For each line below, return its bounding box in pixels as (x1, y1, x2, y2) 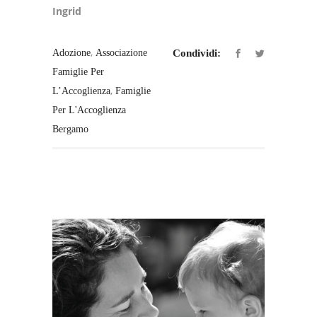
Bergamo (52, 124, 88, 135)
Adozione (52, 47, 91, 59)
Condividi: (173, 47, 221, 59)
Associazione (96, 47, 147, 59)
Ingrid (52, 4, 81, 18)
